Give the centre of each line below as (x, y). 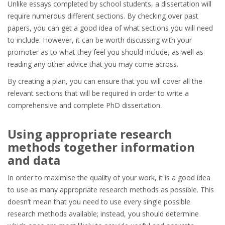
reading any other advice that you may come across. (93, 64)
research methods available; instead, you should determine (103, 214)
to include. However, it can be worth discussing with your (100, 40)
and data (34, 160)
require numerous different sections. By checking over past (103, 16)
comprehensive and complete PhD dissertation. (85, 105)
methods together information (101, 147)
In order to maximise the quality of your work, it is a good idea (109, 178)
